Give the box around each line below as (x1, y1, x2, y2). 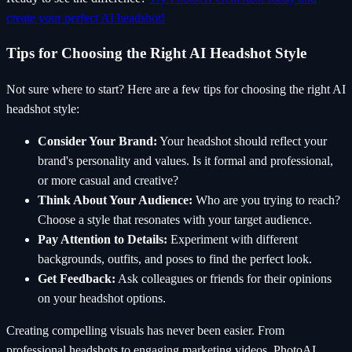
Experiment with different (167, 233, 298, 247)
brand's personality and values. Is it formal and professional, (38, 154, 333, 168)
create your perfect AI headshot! (6, 10, 165, 24)
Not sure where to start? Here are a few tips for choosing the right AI (6, 82, 346, 97)
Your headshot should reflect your (157, 134, 327, 148)
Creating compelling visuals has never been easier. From (6, 324, 284, 338)
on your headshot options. (38, 291, 166, 306)
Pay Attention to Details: (38, 233, 167, 247)
